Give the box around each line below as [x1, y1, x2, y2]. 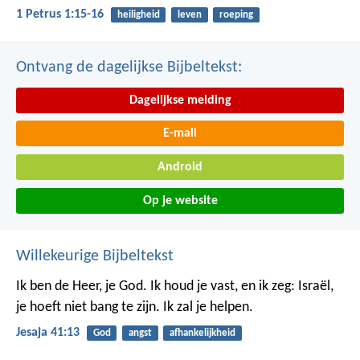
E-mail [163, 127, 197, 141]
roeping [219, 10, 253, 21]
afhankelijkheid [169, 327, 235, 338]
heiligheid [117, 10, 160, 21]
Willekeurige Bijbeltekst [16, 247, 174, 264]
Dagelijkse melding [129, 93, 231, 107]
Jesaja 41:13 [16, 325, 80, 339]
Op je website [142, 194, 218, 207]
